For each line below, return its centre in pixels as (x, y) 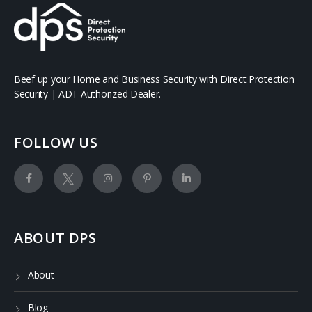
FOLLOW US (56, 142)
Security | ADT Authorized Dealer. (88, 93)
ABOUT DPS (55, 237)
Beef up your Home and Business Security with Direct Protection (154, 79)
